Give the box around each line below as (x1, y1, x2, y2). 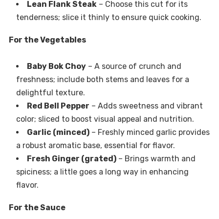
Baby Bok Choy (26, 61, 86, 71)
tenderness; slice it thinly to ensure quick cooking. (16, 12, 201, 22)
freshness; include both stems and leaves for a (16, 74, 189, 84)
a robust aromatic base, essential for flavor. (16, 140, 175, 150)
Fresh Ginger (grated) (26, 153, 116, 163)
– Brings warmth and (116, 153, 196, 163)
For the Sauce (8, 202, 66, 212)
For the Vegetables (8, 35, 86, 44)
